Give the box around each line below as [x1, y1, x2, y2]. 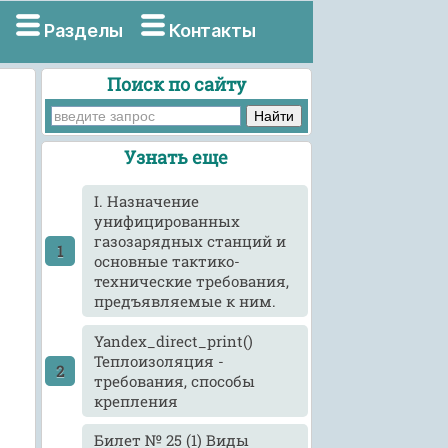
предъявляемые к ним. [94, 291, 277, 312]
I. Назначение [94, 191, 200, 212]
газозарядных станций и [94, 231, 287, 252]
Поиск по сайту [106, 71, 246, 96]
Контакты [169, 20, 257, 41]
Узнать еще [124, 145, 229, 170]
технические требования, [94, 271, 290, 292]
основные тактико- [94, 251, 241, 272]
